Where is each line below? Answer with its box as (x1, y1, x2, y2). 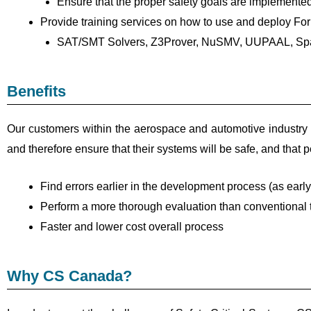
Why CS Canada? (7, 267, 132, 285)
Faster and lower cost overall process (40, 221, 224, 233)
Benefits (7, 82, 66, 100)
